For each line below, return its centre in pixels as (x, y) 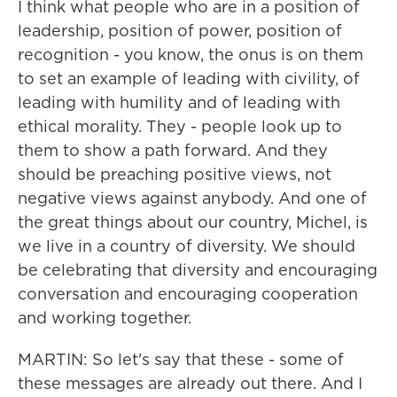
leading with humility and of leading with (179, 102)
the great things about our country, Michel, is (193, 222)
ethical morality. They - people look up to (180, 126)
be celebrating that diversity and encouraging (198, 270)
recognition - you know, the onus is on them (191, 54)
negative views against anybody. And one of (192, 198)
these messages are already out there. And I (190, 383)
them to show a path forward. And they (173, 150)
